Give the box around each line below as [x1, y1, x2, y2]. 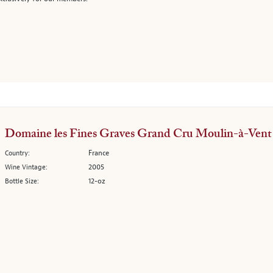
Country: [5, 149, 30, 157]
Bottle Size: [5, 177, 39, 185]
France [88, 148, 109, 158]
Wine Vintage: [5, 163, 48, 171]
